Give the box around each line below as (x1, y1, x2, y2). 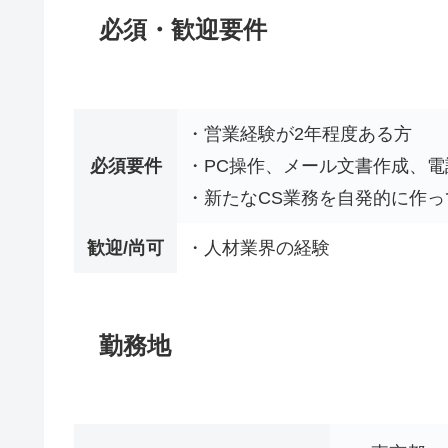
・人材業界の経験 (186, 238, 330, 259)
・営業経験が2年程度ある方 (186, 124, 412, 145)
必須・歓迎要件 (99, 16, 267, 44)
